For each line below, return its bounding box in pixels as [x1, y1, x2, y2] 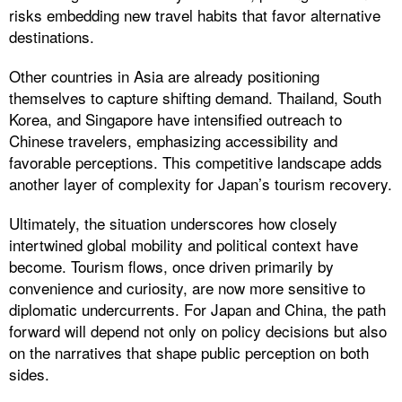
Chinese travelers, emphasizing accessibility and [9, 128, 337, 152]
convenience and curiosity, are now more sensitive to [9, 275, 365, 299]
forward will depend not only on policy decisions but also [9, 319, 387, 342]
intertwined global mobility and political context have [9, 232, 358, 256]
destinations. [9, 24, 94, 48]
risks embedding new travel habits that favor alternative [9, 3, 380, 26]
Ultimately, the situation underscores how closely [9, 211, 337, 234]
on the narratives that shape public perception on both [9, 340, 369, 363]
